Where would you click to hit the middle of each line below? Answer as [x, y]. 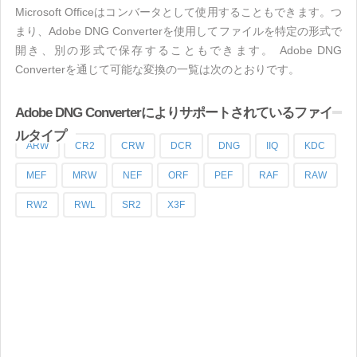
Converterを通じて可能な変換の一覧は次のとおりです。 [157, 69]
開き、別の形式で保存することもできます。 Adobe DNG [178, 50]
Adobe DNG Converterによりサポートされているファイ [174, 113]
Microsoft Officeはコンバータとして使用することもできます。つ [178, 12]
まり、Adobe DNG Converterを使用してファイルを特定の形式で [178, 31]
